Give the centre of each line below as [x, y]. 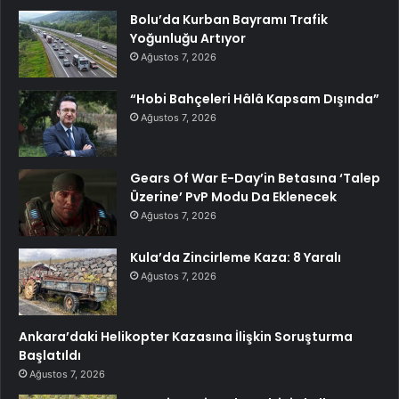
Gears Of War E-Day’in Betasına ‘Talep [255, 178]
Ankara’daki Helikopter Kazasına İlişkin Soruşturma [186, 336]
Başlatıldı [50, 355]
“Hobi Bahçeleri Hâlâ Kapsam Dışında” [255, 98]
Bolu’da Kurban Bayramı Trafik [229, 19]
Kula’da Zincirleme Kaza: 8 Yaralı [236, 257]
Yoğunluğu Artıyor [188, 38]
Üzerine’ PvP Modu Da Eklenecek [233, 196]
